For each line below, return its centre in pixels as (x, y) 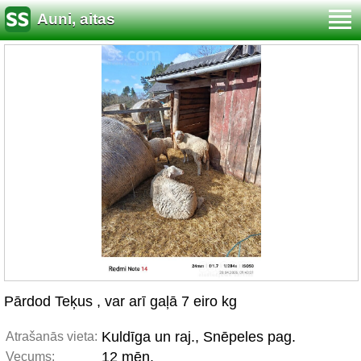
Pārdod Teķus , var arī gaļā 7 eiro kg (120, 301)
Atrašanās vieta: (52, 336)
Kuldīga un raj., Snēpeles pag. (199, 337)
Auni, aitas (76, 19)
